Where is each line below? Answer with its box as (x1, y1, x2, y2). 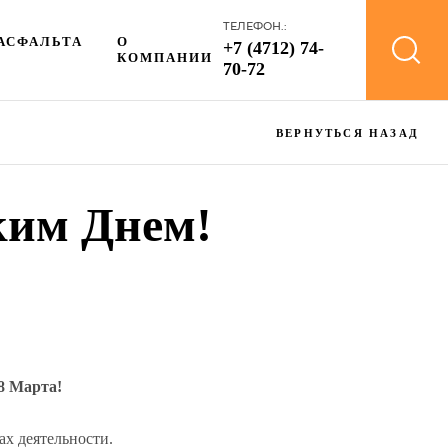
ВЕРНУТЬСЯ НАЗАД (276, 127, 419, 139)
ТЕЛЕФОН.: (223, 19, 288, 33)
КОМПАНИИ (117, 49, 214, 65)
